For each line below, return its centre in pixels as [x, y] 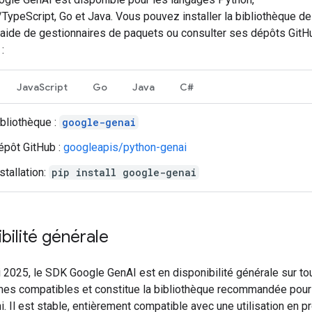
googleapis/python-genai [125, 147]
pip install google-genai [124, 172]
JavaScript [42, 87]
